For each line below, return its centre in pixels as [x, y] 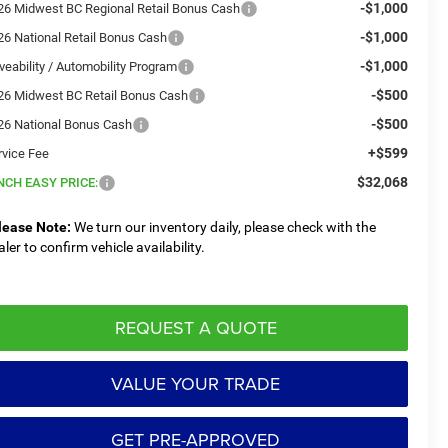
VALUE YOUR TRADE [195, 383]
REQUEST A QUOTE [195, 327]
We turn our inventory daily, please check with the [224, 226]
